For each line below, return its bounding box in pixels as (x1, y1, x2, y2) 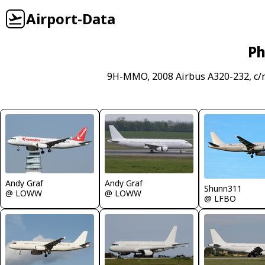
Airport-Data (26, 9, 115, 28)
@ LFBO (204, 193, 236, 204)
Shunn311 (204, 183, 242, 194)
